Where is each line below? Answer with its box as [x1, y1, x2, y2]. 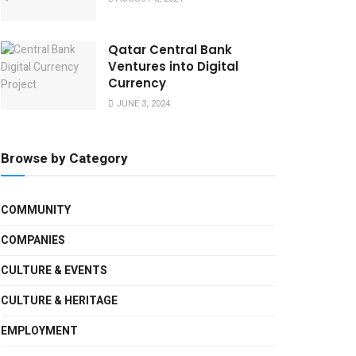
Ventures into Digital [108, 58, 238, 75]
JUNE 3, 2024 [114, 97, 170, 111]
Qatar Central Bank [108, 41, 232, 59]
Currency [108, 75, 166, 92]
